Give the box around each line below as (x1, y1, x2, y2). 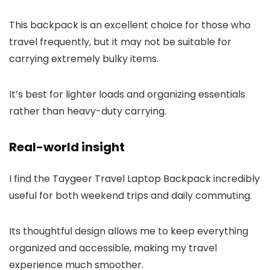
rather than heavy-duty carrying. (9, 104, 166, 119)
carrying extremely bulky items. (9, 52, 159, 66)
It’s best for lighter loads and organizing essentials (9, 87, 245, 102)
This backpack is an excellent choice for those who (9, 18, 251, 33)
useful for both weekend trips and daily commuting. (9, 189, 252, 203)
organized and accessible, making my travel (9, 241, 217, 256)
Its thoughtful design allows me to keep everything (9, 224, 248, 239)
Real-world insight (9, 139, 125, 156)
